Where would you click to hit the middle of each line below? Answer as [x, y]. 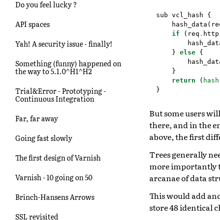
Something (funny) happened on [68, 63]
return [184, 80]
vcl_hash [188, 15]
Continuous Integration [55, 98]
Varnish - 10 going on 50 [54, 177]
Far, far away [37, 118]
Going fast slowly [44, 138]
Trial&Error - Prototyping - [61, 91]
